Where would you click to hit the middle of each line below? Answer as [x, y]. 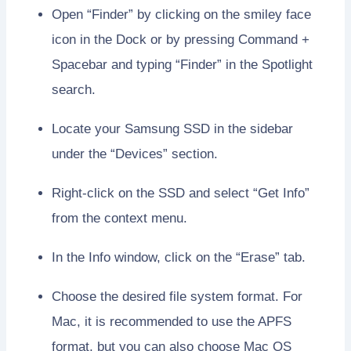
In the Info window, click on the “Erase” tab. [179, 258]
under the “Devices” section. [135, 154]
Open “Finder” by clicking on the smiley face [181, 15]
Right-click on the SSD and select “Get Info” [181, 194]
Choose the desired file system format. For [177, 297]
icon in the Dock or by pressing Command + [181, 40]
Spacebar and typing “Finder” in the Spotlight [182, 65]
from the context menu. [119, 219]
